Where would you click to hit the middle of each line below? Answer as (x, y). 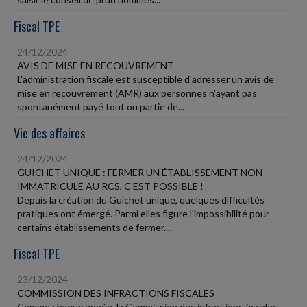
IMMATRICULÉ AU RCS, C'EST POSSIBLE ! (110, 186)
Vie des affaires (49, 133)
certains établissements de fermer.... (95, 227)
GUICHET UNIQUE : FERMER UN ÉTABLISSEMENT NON (140, 172)
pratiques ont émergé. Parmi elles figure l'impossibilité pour (143, 213)
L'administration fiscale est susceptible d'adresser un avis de (146, 79)
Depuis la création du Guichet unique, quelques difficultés (141, 200)
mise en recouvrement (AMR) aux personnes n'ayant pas (137, 93)
